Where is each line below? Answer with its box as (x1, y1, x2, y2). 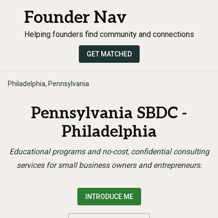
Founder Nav (24, 8, 127, 28)
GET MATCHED (86, 50, 132, 58)
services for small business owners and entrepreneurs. (16, 161, 202, 170)
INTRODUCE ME (85, 193, 133, 200)
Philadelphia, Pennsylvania (8, 80, 89, 88)
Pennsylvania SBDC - (31, 104, 187, 123)
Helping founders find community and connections (24, 30, 194, 39)
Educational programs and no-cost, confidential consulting (9, 147, 209, 156)
